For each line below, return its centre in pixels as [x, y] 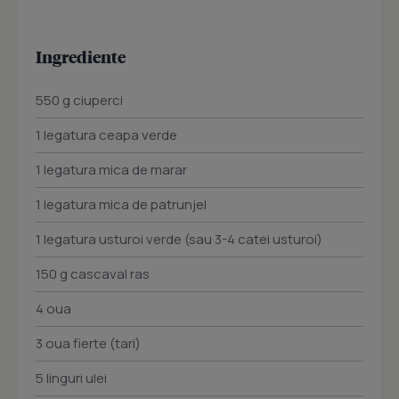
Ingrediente [81, 57]
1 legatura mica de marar [111, 170]
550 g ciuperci [79, 101]
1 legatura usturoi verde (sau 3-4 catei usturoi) [179, 240]
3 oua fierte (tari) [88, 344]
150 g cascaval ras [93, 274]
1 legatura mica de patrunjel [121, 205]
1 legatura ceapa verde [106, 135]
